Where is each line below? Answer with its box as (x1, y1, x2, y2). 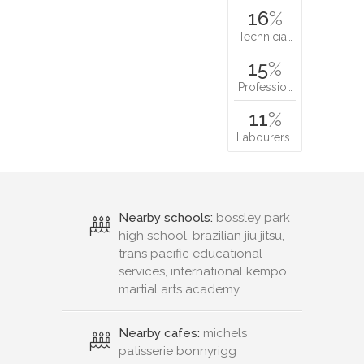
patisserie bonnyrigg (119, 344, 236, 359)
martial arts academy (119, 282, 240, 297)
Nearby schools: (119, 210, 213, 226)
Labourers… (236, 131, 296, 145)
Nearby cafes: (119, 326, 200, 341)
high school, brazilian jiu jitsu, (119, 228, 284, 244)
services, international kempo (119, 264, 287, 279)
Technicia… (237, 30, 292, 44)
